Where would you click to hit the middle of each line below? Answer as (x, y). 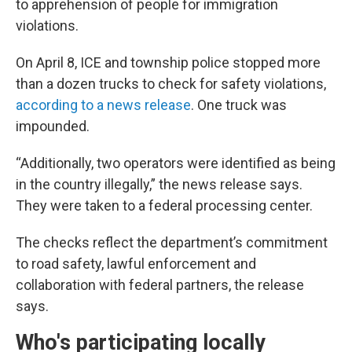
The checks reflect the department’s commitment (172, 242)
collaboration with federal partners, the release (160, 284)
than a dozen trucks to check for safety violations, (171, 83)
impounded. (53, 126)
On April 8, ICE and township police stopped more (168, 62)
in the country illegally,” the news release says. (159, 184)
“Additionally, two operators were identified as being (176, 163)
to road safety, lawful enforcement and (136, 263)
